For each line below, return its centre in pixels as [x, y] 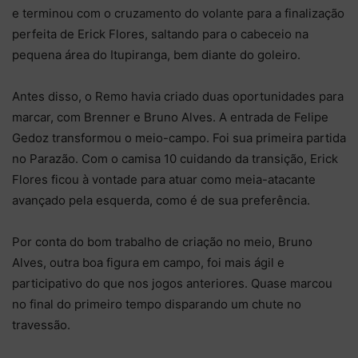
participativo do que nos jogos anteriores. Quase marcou [172, 283]
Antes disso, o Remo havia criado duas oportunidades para [178, 96]
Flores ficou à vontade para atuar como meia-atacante [164, 179]
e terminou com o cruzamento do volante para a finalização [178, 13]
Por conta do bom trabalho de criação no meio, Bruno [162, 241]
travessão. [41, 324]
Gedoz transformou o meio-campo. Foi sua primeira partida [179, 137]
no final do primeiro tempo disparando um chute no [157, 304]
